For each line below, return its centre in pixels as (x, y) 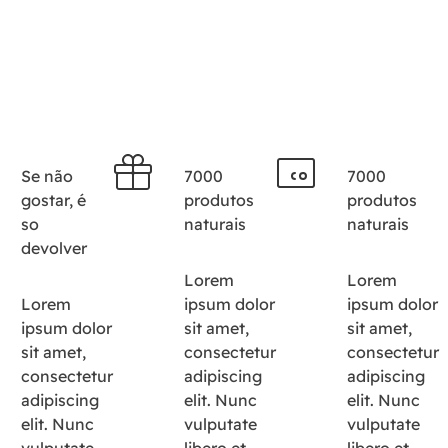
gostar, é (53, 200)
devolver (53, 248)
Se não (46, 176)
